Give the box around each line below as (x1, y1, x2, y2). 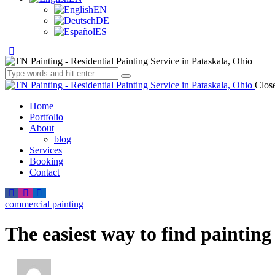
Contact (29, 167, 60, 177)
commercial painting (5, 199, 83, 209)
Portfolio (29, 112, 63, 122)
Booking (29, 156, 63, 166)
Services (29, 145, 62, 155)
